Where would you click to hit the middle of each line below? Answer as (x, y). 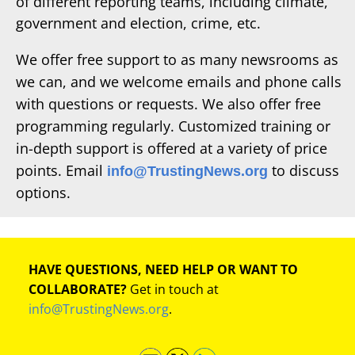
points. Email (59, 170)
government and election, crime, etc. (138, 23)
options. (43, 192)
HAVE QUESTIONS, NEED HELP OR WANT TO (163, 270)
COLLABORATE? (78, 290)
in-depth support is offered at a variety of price (172, 148)
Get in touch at (173, 290)
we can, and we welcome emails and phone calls (179, 81)
